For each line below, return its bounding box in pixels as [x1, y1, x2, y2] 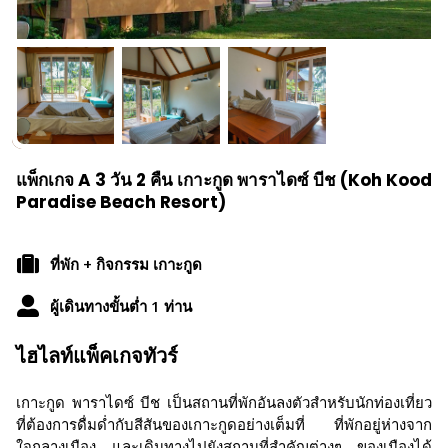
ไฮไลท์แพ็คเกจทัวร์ [16, 342, 178, 370]
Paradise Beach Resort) [16, 190, 226, 214]
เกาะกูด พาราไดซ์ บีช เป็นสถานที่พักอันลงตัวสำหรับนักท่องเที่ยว [16, 392, 432, 412]
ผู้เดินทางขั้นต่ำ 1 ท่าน [50, 296, 192, 316]
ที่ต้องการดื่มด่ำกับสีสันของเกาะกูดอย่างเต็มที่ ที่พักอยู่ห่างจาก [16, 414, 432, 434]
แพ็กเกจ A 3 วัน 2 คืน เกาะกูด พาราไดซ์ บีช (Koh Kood [16, 168, 432, 192]
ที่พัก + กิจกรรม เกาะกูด [50, 254, 202, 274]
